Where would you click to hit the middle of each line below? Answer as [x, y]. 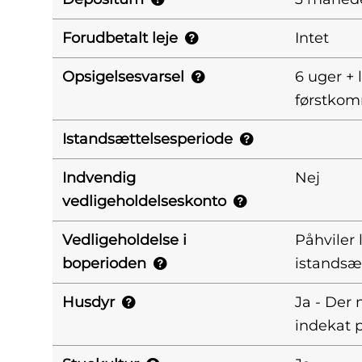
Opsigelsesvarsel [123, 77]
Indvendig [99, 178]
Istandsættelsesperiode [147, 139]
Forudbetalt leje [120, 38]
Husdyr [88, 302]
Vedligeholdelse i [124, 240]
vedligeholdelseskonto [144, 201]
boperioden [104, 263]
